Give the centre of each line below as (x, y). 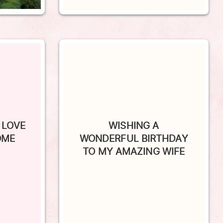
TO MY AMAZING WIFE (134, 138)
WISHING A (134, 112)
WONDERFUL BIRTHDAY (134, 125)
